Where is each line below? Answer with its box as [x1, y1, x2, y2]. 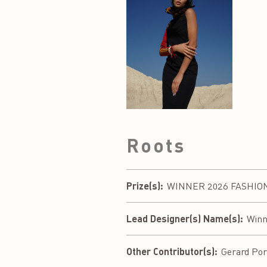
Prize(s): [126, 179, 163, 191]
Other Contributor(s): [126, 245, 218, 257]
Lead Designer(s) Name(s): [126, 212, 243, 224]
